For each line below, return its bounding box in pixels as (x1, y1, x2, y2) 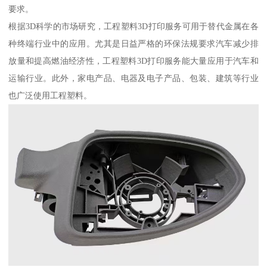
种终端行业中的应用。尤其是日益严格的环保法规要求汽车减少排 (8, 38, 259, 48)
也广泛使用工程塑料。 (8, 90, 92, 100)
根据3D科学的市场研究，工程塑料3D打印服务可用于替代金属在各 (8, 21, 259, 31)
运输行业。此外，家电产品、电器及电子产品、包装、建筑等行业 (8, 73, 259, 83)
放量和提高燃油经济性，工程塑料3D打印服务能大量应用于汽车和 (8, 55, 259, 66)
